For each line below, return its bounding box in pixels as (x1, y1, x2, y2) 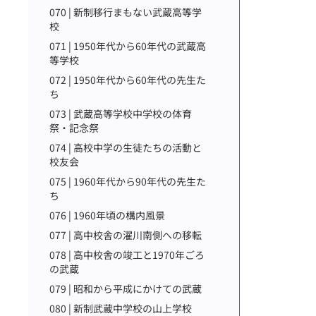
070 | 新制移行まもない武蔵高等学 (49, 5, 202, 19)
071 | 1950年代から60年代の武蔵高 (49, 39, 206, 53)
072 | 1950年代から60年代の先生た (49, 73, 206, 87)
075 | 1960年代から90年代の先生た (49, 174, 206, 188)
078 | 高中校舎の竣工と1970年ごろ (49, 248, 205, 262)
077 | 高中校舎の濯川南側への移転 (49, 228, 202, 242)
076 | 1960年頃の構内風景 (49, 208, 165, 222)
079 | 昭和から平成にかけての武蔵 (49, 281, 202, 296)
